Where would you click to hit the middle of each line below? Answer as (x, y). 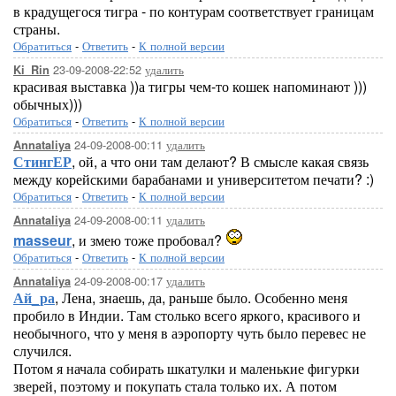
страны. (37, 29)
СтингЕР (42, 161)
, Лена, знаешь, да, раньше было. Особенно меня (201, 297)
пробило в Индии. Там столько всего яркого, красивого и (187, 315)
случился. (42, 350)
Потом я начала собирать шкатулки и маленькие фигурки (187, 368)
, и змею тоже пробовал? (148, 240)
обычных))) (48, 104)
